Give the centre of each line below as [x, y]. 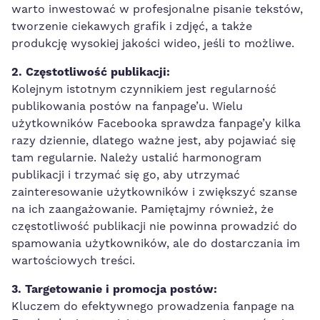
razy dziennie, [52, 140]
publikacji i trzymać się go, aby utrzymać [126, 175]
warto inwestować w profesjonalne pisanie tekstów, [157, 9]
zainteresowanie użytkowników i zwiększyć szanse [154, 192]
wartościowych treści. [73, 260]
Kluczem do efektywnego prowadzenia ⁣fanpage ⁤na [153, 306]
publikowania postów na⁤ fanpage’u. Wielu [127, 106]
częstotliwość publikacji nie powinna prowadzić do [154, 226]
